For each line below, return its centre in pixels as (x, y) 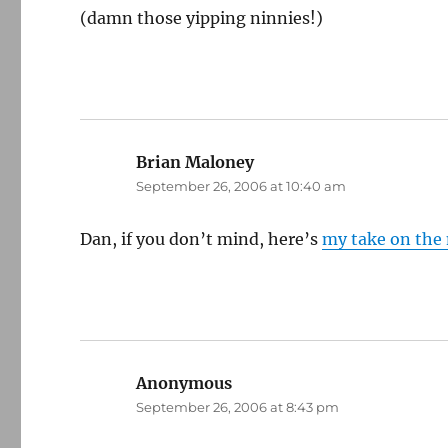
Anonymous (184, 383)
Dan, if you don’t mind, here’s (201, 239)
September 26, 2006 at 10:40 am (241, 186)
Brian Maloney (195, 162)
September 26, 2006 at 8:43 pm (238, 407)
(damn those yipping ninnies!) (202, 18)
